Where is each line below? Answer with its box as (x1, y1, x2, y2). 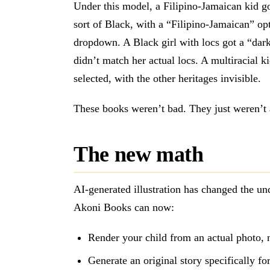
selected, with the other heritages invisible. (74, 72, 261, 85)
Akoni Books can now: (74, 201, 174, 213)
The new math (74, 142, 204, 167)
